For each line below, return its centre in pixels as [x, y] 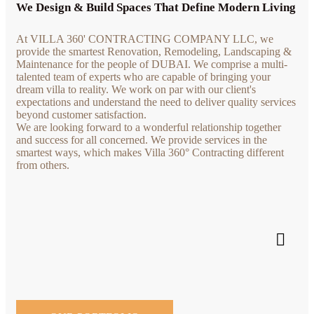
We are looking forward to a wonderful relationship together [149, 127]
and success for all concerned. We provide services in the [142, 139]
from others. [43, 165]
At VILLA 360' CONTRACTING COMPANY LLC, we [145, 39]
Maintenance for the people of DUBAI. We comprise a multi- [152, 64]
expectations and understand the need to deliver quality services [156, 102]
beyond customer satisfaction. [81, 114]
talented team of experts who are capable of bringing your [143, 76]
